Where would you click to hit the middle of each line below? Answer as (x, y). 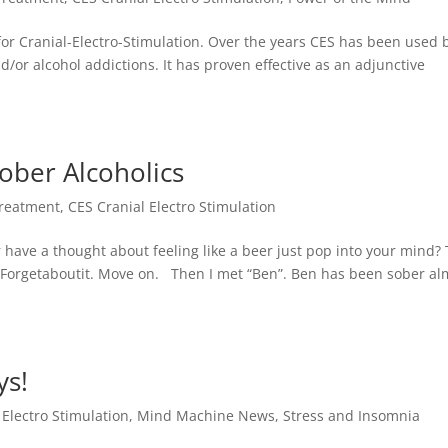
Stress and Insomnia (352, 415)
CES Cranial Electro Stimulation (172, 206)
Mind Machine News (206, 415)
